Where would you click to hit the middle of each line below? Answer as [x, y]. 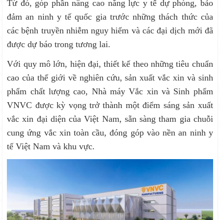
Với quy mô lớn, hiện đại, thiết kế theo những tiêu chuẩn [110, 64]
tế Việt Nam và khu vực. [51, 147]
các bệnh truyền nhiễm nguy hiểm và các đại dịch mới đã [110, 31]
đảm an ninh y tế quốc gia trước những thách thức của [110, 17]
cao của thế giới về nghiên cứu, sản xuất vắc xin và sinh [110, 78]
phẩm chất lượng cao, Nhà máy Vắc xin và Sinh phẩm [110, 92]
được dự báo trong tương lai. [59, 44]
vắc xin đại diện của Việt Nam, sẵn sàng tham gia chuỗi [110, 119]
